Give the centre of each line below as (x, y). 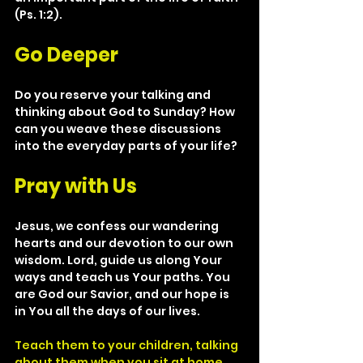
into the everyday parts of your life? (128, 146)
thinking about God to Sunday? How (126, 112)
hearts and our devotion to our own (125, 243)
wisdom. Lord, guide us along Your (120, 260)
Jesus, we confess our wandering (118, 226)
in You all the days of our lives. (107, 311)
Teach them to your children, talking (128, 345)
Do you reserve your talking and (114, 95)
